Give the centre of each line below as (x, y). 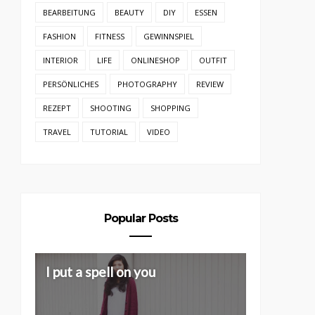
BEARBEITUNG (70, 12)
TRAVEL (57, 131)
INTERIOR (61, 60)
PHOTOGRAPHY (148, 84)
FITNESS (110, 36)
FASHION (60, 36)
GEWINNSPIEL (169, 36)
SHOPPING (171, 108)
